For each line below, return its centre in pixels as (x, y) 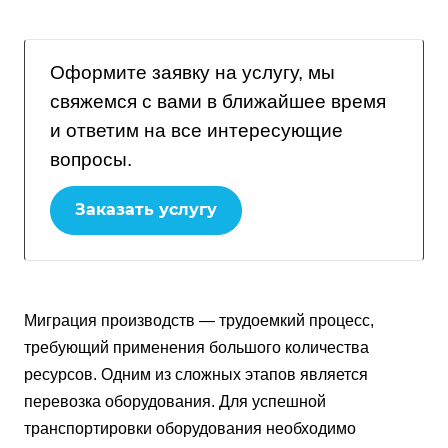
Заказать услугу (146, 209)
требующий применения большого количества (196, 348)
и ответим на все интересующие (196, 130)
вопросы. (91, 159)
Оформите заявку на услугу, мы (192, 72)
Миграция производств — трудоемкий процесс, (199, 321)
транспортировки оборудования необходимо (190, 429)
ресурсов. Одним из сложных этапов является (196, 375)
